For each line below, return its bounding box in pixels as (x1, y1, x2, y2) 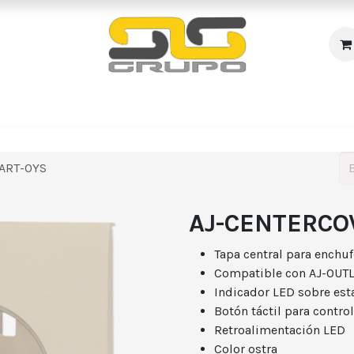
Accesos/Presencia (103, 96, 209, 111)
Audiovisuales (235, 96, 318, 111)
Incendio (26, 96, 77, 111)
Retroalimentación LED (214, 322, 345, 337)
